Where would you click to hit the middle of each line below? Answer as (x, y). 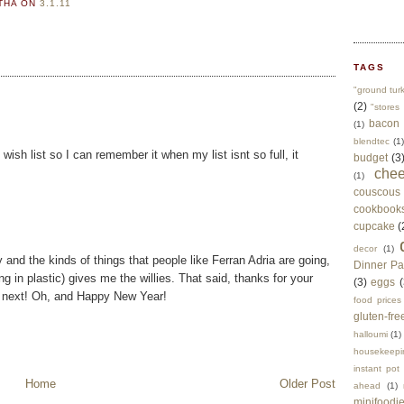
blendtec (372, 142)
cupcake (374, 226)
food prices (377, 300)
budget (371, 158)
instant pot (376, 369)
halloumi (371, 335)
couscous (377, 192)
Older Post (308, 383)
